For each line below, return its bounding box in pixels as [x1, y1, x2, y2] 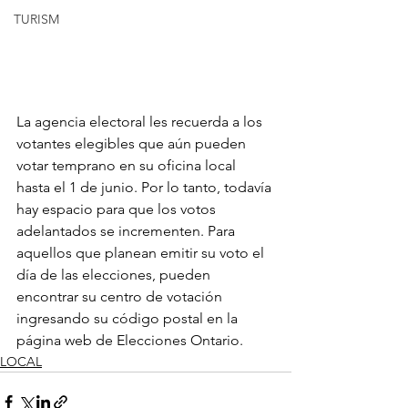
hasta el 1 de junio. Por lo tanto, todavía [16, 178, 275, 196]
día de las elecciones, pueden [16, 265, 214, 283]
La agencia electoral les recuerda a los [16, 112, 266, 130]
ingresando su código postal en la [16, 309, 241, 327]
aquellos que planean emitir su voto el [16, 243, 268, 261]
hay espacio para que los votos [16, 199, 219, 218]
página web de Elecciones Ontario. [16, 331, 243, 349]
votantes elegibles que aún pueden [16, 134, 250, 152]
